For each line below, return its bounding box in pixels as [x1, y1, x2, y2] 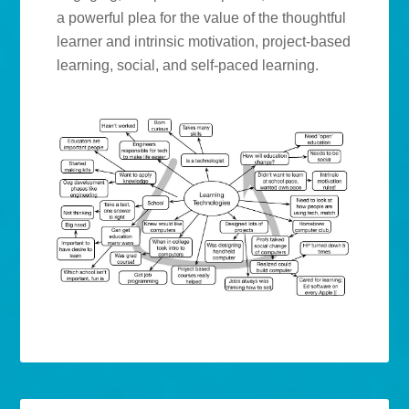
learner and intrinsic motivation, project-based [57, 34, 351, 50]
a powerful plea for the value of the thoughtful [57, 10, 347, 26]
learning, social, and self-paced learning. [57, 58, 320, 74]
